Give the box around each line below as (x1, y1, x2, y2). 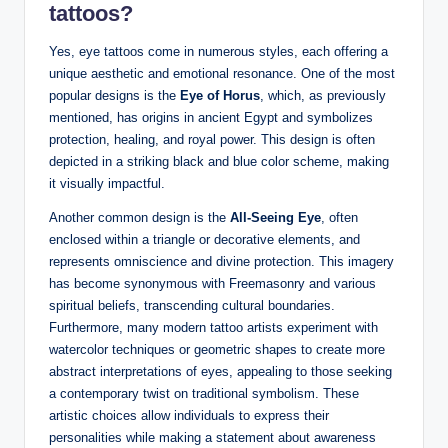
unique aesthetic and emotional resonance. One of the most (49, 66, 395, 82)
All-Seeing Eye (230, 210, 321, 226)
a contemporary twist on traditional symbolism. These (49, 386, 359, 402)
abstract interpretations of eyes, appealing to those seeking (49, 364, 392, 380)
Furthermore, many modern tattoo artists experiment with (49, 320, 378, 336)
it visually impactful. (49, 176, 165, 192)
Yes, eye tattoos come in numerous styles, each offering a (49, 44, 388, 60)
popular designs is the (49, 88, 180, 104)
